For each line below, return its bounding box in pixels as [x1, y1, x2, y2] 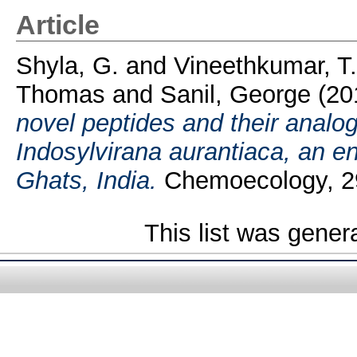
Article [15, 10, 100, 40]
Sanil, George [159, 80, 311, 108]
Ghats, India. [15, 166, 157, 194]
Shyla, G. [15, 51, 126, 80]
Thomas [15, 80, 105, 108]
